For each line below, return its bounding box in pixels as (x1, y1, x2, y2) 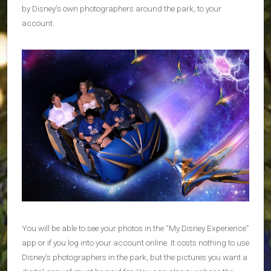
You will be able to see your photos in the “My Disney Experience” (22, 223, 249, 233)
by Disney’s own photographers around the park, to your (22, 4, 221, 13)
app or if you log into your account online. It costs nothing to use (22, 237, 249, 247)
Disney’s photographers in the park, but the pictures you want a (22, 252, 247, 262)
